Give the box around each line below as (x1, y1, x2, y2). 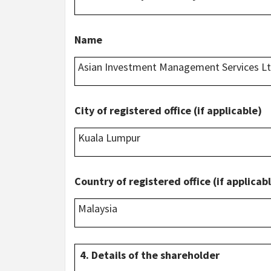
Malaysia (78, 201, 118, 215)
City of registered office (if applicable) (74, 103, 262, 117)
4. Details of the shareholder (80, 247, 220, 262)
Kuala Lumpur (78, 130, 141, 145)
